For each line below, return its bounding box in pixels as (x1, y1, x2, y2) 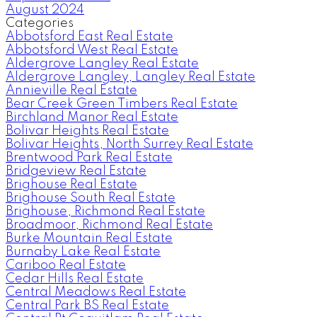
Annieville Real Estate (6, 83, 137, 97)
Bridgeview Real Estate (6, 164, 146, 178)
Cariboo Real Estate (6, 258, 126, 272)
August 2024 (6, 3, 84, 16)
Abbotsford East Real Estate (6, 30, 173, 43)
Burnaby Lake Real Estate (6, 245, 161, 258)
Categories (6, 16, 74, 30)
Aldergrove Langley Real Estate (6, 57, 199, 70)
